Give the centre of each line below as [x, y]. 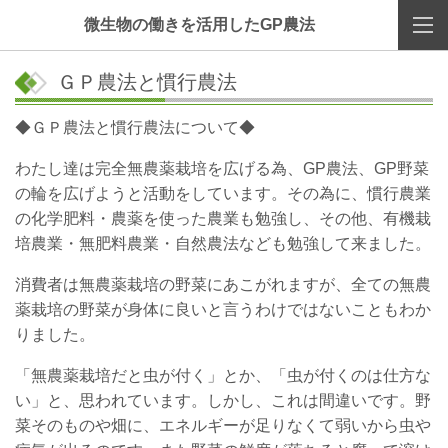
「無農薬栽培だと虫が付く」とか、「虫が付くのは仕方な [223, 375]
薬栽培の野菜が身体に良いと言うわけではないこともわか [223, 309]
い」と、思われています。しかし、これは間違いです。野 [223, 400]
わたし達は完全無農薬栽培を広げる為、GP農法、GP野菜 [222, 168]
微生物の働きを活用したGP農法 [199, 24]
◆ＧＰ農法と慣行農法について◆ [135, 127]
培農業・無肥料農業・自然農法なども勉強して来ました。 [223, 243]
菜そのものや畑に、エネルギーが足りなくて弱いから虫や [223, 425]
